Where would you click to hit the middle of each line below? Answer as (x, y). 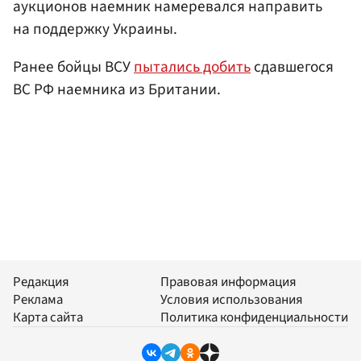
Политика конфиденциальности (254, 318)
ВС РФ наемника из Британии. (117, 90)
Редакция (41, 282)
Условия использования (232, 300)
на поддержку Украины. (95, 29)
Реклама (38, 300)
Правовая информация (228, 282)
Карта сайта (48, 318)
